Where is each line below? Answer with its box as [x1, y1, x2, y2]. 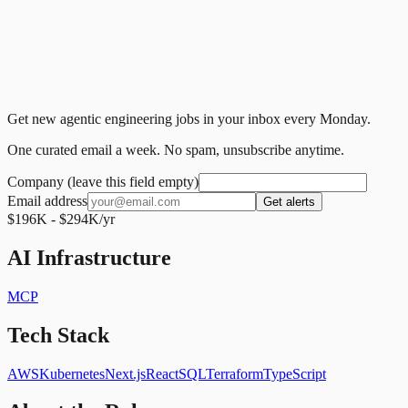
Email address [7, 192, 87, 209]
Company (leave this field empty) [7, 173, 199, 189]
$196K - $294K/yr [7, 210, 115, 227]
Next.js [105, 365, 146, 382]
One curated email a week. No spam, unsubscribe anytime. [7, 141, 344, 158]
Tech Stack [7, 322, 109, 347]
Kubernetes [39, 365, 105, 382]
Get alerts [263, 194, 315, 209]
